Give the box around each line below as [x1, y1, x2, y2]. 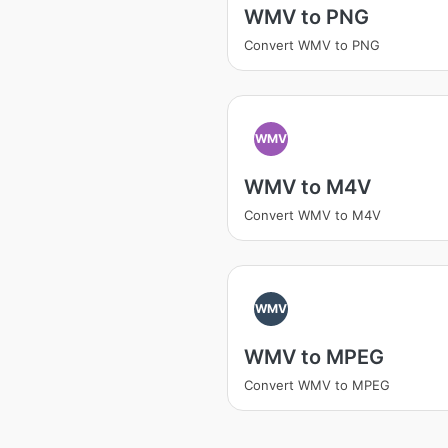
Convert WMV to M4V [244, 207, 381, 223]
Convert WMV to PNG [244, 37, 380, 53]
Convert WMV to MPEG [244, 377, 390, 393]
